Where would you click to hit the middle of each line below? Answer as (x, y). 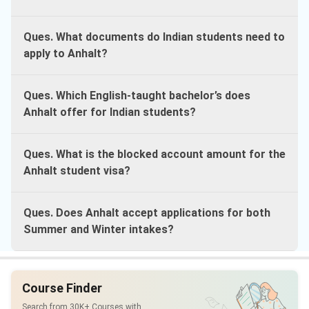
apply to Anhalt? (66, 54)
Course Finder (62, 288)
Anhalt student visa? (77, 171)
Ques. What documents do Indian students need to (154, 37)
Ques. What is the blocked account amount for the (154, 154)
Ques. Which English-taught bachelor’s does (137, 96)
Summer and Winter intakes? (99, 230)
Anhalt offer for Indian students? (110, 112)
